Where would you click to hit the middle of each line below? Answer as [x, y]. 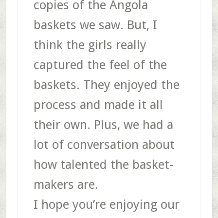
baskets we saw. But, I [95, 25]
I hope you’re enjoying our [106, 205]
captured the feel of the [100, 65]
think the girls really [90, 45]
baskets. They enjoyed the [106, 85]
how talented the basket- [103, 165]
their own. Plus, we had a [103, 125]
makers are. [66, 185]
